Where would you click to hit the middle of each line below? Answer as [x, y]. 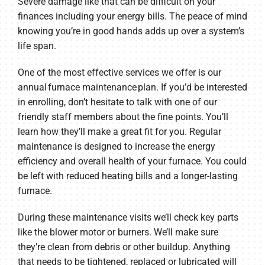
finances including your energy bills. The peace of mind [132, 16]
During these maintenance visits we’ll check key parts [128, 217]
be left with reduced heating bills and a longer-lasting [127, 176]
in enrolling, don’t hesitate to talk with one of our [117, 102]
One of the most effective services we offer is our [119, 72]
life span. [37, 46]
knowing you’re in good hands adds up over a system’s [131, 31]
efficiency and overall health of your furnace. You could [132, 161]
